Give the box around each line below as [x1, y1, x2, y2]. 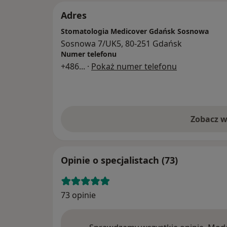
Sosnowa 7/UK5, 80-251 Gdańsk [61, 38, 182, 50]
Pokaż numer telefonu [91, 61, 177, 72]
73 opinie [61, 190, 96, 201]
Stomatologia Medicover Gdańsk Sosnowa [61, 26, 209, 36]
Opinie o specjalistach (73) [61, 154, 178, 167]
